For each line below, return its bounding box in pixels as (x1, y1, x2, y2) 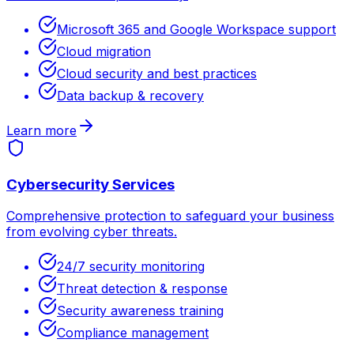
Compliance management (57, 325, 209, 341)
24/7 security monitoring (57, 258, 205, 275)
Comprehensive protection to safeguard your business (6, 208, 334, 224)
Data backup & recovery (57, 87, 204, 104)
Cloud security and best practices (57, 65, 257, 81)
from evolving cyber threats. (6, 224, 177, 240)
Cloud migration (57, 43, 151, 59)
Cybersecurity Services (6, 175, 175, 194)
